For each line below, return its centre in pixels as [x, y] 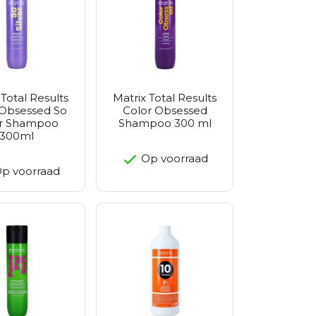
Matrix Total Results [165, 97]
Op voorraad [173, 158]
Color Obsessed [165, 110]
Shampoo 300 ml [165, 123]
